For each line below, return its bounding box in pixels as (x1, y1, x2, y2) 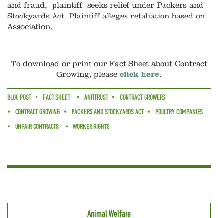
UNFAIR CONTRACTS (15, 123, 59, 131)
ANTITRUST (84, 93, 108, 102)
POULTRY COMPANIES (155, 108, 203, 116)
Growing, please (56, 71, 120, 79)
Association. (7, 23, 53, 31)
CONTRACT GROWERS (120, 93, 165, 102)
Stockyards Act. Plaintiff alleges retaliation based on (7, 12, 205, 20)
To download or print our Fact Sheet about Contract (11, 60, 207, 68)
